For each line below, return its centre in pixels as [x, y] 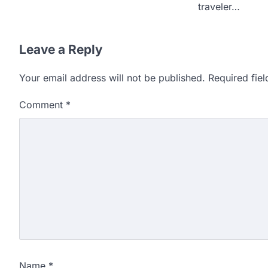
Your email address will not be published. [112, 78]
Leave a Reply [61, 50]
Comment [42, 105]
